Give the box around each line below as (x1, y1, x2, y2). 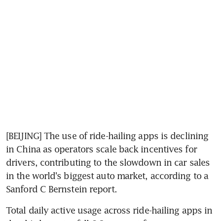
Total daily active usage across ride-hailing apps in (6, 204, 213, 216)
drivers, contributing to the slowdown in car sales (6, 156, 210, 168)
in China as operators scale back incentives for (6, 143, 197, 154)
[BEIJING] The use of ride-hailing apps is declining (6, 130, 209, 141)
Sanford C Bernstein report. (6, 183, 117, 194)
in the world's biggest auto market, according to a (6, 170, 209, 181)
